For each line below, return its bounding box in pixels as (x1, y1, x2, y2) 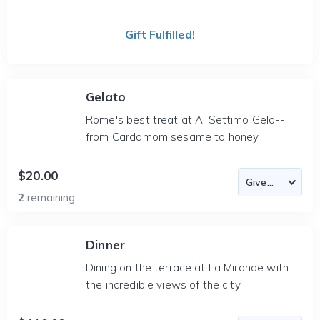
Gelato (86, 89, 126, 104)
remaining (27, 191, 75, 204)
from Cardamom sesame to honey (86, 130, 259, 144)
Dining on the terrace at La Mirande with (86, 261, 289, 274)
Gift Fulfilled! (125, 27, 195, 41)
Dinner (86, 237, 126, 252)
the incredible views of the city (86, 278, 241, 291)
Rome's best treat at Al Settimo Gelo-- (86, 113, 284, 126)
